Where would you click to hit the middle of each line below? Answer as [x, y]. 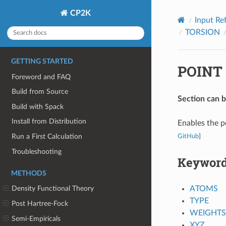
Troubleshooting [37, 151]
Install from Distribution [49, 122]
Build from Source [40, 92]
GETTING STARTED [42, 61]
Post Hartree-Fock [40, 203]
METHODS [29, 173]
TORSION [202, 32]
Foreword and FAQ [41, 77]
